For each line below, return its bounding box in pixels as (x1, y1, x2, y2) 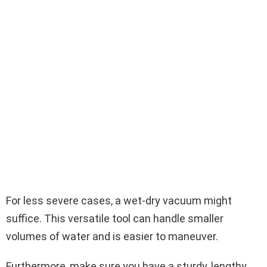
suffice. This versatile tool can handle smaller (6, 212, 223, 225)
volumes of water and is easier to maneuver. (6, 229, 218, 243)
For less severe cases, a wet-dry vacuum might (6, 194, 232, 207)
